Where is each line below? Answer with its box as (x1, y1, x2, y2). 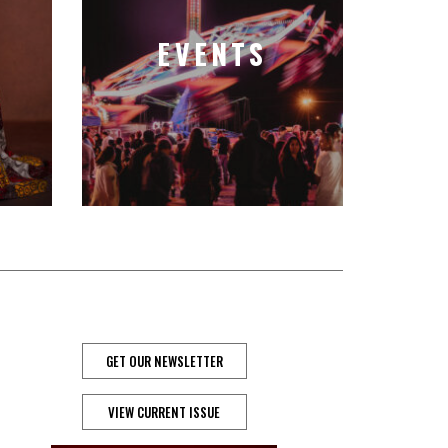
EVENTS (157, 32, 268, 74)
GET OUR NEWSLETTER (105, 351, 223, 371)
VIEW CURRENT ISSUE (108, 402, 220, 422)
